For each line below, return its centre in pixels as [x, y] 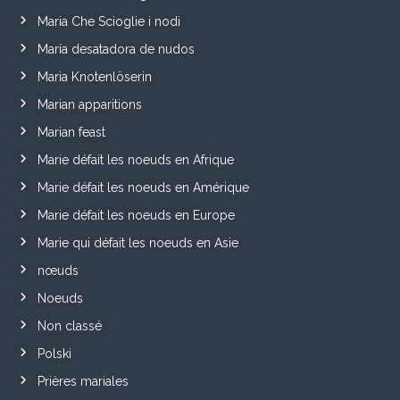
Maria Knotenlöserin [94, 76]
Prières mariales [83, 381]
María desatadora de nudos [116, 49]
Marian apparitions [89, 104]
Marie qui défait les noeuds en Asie [137, 242]
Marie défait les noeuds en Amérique [143, 187]
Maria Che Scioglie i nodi [108, 21]
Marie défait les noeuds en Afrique [135, 159]
